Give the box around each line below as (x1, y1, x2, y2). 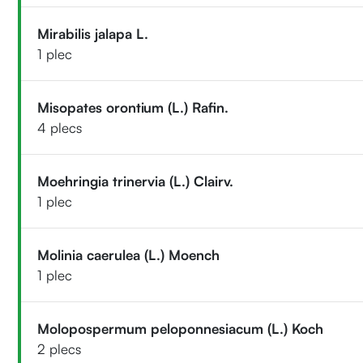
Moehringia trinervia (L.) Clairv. (37, 172, 234, 190)
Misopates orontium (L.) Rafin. (37, 98, 229, 116)
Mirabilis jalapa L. (37, 24, 149, 42)
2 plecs (37, 340, 82, 357)
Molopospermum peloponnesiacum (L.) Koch (37, 319, 324, 337)
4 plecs (37, 118, 83, 136)
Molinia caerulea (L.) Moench (37, 246, 220, 263)
